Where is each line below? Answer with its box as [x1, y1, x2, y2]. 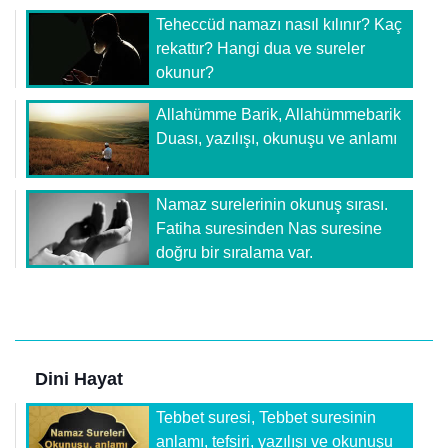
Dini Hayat [35, 369, 123, 390]
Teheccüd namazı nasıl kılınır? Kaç [156, 16, 402, 34]
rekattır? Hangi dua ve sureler [156, 40, 365, 58]
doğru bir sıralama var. [156, 244, 313, 262]
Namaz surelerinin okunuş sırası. [156, 196, 388, 214]
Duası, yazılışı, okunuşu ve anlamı [156, 130, 397, 148]
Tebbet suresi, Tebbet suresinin [156, 409, 376, 427]
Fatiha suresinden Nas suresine [156, 220, 382, 238]
